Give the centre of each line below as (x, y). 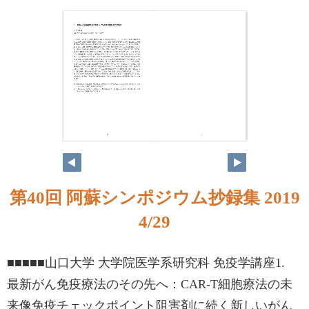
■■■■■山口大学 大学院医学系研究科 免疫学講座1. (152, 263)
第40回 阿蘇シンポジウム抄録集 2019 (154, 198)
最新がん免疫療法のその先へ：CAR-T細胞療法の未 (150, 284)
